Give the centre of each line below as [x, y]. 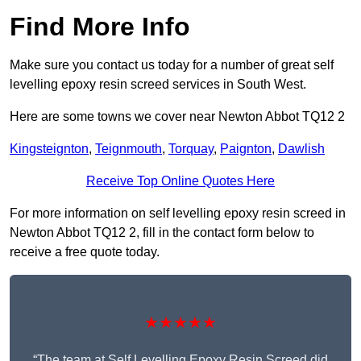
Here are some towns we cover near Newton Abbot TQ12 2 [177, 117]
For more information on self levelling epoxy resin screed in [178, 214]
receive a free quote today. [85, 252]
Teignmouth [129, 149]
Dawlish [301, 149]
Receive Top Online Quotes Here [180, 181]
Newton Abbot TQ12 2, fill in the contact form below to [162, 233]
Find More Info [100, 27]
